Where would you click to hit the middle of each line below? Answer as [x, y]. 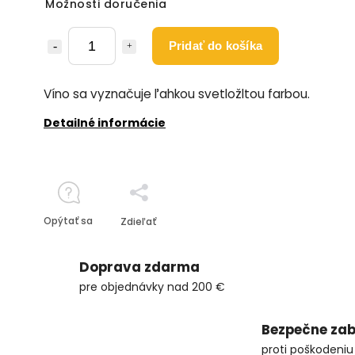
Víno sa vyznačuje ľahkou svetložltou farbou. [178, 94]
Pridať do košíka [216, 46]
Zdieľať [138, 221]
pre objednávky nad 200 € [152, 287]
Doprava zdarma [139, 267]
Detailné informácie [105, 123]
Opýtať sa [68, 221]
